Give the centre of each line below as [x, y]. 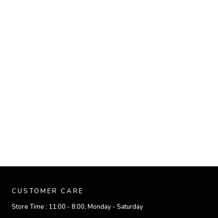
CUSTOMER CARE [48, 191]
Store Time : [30, 207]
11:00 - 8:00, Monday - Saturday [96, 207]
